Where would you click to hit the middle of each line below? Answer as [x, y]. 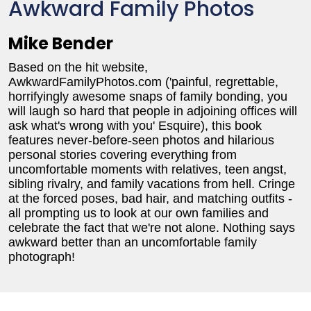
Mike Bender [61, 43]
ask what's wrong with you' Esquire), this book [135, 126]
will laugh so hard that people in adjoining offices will [153, 111]
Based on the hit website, [78, 67]
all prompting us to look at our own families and [138, 213]
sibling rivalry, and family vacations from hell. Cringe [152, 184]
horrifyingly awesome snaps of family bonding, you [148, 96]
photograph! [42, 257]
